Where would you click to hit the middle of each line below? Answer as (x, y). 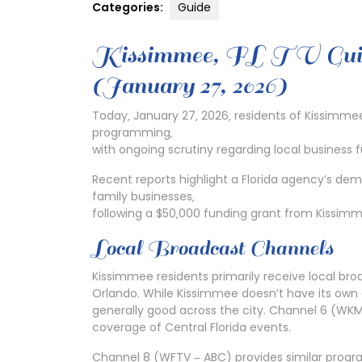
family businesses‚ (143, 196)
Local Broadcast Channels (213, 248)
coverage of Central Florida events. (192, 327)
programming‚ (133, 132)
